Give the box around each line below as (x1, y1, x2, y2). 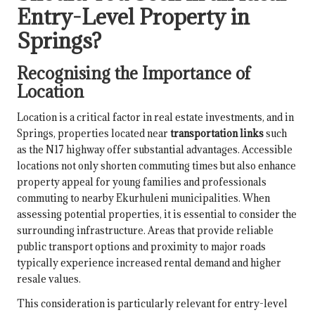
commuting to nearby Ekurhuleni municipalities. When (17, 191, 270, 205)
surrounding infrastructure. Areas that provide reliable (17, 223, 274, 237)
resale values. (17, 271, 81, 285)
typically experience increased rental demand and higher (17, 255, 281, 269)
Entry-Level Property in (17, 2, 250, 30)
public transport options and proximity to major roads (17, 239, 266, 253)
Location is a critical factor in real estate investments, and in (17, 110, 294, 124)
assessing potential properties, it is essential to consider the (17, 207, 297, 221)
